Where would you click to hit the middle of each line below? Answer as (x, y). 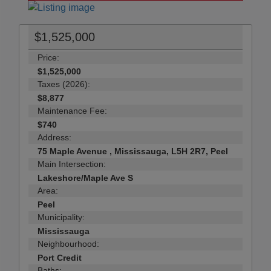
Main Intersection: (72, 164)
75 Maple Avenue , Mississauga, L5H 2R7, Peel (133, 152)
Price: (48, 58)
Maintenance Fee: (72, 111)
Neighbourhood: (68, 244)
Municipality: (61, 217)
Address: (54, 138)
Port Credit (60, 258)
